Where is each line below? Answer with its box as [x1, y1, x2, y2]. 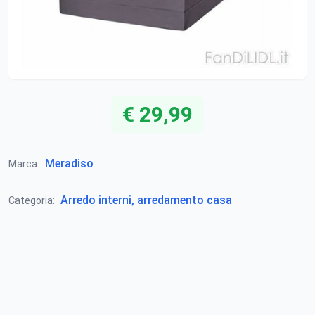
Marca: [8, 158, 39, 169]
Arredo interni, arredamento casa [60, 193, 232, 207]
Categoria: [8, 195, 55, 206]
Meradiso [45, 157, 94, 170]
